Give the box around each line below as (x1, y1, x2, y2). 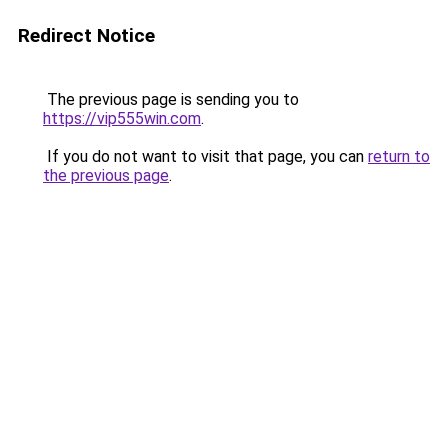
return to (368, 147, 430, 166)
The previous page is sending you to (43, 90, 299, 109)
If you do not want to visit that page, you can (43, 147, 368, 166)
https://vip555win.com (43, 109, 201, 128)
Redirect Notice (18, 24, 155, 47)
